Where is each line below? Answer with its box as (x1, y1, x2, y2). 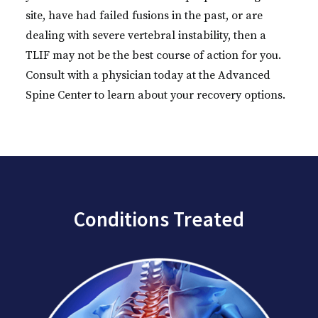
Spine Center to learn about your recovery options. (26, 88, 285, 102)
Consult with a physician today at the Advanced (26, 68, 270, 82)
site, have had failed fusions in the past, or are (26, 9, 263, 23)
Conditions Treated (74, 206, 244, 232)
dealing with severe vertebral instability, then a (26, 28, 266, 43)
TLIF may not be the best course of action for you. (26, 48, 281, 62)
